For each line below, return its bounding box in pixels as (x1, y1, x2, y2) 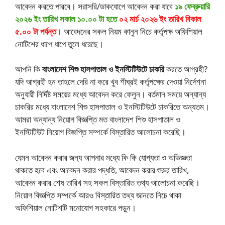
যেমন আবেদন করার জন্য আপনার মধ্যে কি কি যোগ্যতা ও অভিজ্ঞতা (15, 151, 192, 163)
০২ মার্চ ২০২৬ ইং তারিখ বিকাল (119, 13, 201, 25)
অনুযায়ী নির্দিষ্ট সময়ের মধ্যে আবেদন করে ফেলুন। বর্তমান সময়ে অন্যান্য (15, 88, 206, 100)
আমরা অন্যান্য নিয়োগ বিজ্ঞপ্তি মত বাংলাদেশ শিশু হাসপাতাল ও (15, 114, 180, 126)
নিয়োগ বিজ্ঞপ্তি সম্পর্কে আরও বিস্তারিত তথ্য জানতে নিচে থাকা (15, 189, 181, 201)
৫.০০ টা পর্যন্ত (15, 25, 56, 37)
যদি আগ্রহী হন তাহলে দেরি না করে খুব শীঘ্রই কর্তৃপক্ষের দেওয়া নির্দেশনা (15, 76, 206, 88)
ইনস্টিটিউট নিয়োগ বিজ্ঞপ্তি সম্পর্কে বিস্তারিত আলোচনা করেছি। (15, 126, 186, 138)
